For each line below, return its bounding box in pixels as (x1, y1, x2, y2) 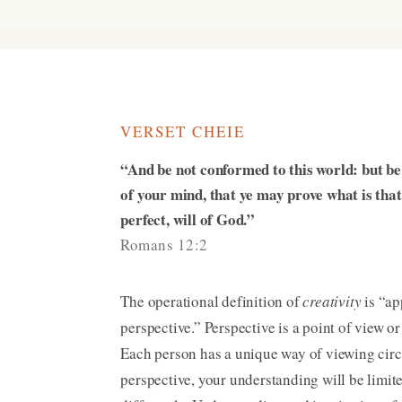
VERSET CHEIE (120, 121, 246, 143)
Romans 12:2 (120, 234, 208, 256)
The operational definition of (120, 291, 303, 312)
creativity (302, 291, 362, 312)
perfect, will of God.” (120, 208, 256, 232)
